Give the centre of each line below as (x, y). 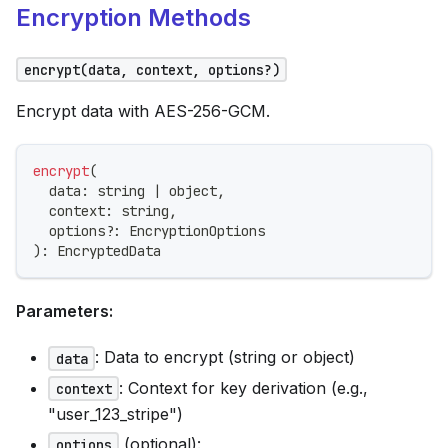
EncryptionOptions (193, 231)
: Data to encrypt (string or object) (225, 357)
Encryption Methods (133, 18)
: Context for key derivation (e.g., (244, 387)
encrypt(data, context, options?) (151, 69)
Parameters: (64, 311)
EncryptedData (105, 251)
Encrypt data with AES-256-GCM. (143, 111)
